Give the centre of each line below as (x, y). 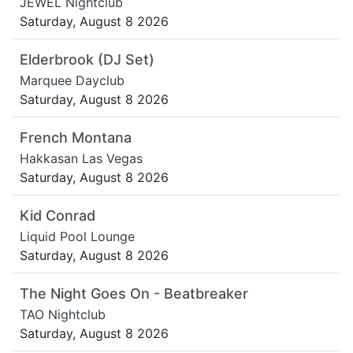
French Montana (76, 138)
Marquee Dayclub (72, 81)
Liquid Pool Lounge (77, 237)
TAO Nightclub (63, 315)
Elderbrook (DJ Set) (87, 60)
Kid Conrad (58, 216)
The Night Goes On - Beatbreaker (134, 294)
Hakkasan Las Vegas (81, 159)
